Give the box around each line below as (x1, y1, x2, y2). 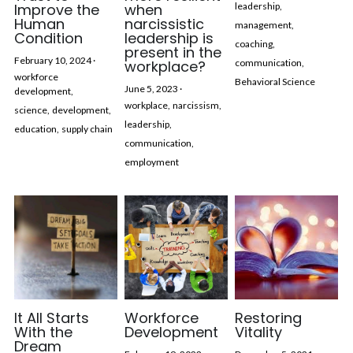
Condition (13, 28, 83, 48)
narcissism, (172, 98, 221, 111)
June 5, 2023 (124, 82, 178, 95)
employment (124, 155, 179, 168)
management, (234, 18, 294, 31)
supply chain (61, 122, 113, 135)
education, (13, 122, 59, 135)
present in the (124, 42, 221, 62)
